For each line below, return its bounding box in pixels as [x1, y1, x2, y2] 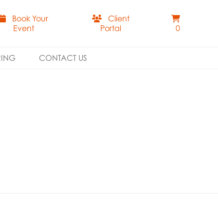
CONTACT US [38, 53, 87, 63]
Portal [100, 23, 122, 33]
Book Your [12, 14, 49, 23]
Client [108, 14, 130, 23]
